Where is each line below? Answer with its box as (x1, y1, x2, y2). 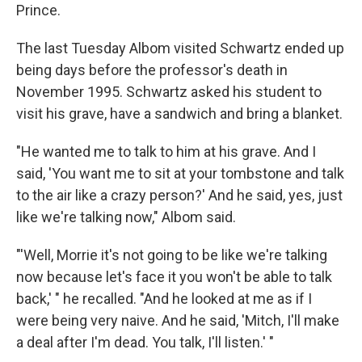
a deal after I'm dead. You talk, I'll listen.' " (16, 333, 274, 351)
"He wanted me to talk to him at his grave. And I (16, 142, 316, 160)
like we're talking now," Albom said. (16, 208, 236, 225)
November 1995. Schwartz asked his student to (16, 82, 322, 100)
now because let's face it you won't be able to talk (16, 267, 332, 285)
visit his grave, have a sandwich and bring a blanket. (16, 104, 343, 122)
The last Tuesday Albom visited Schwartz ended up (16, 39, 344, 57)
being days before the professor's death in (16, 61, 288, 78)
